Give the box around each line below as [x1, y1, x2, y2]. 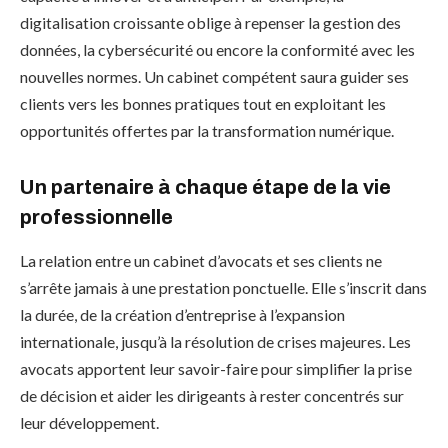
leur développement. [20, 412, 159, 432]
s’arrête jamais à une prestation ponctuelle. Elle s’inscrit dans [20, 277, 427, 297]
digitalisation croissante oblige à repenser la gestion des [20, 12, 401, 32]
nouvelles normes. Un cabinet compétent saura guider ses [20, 66, 409, 86]
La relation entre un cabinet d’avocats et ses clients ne [20, 250, 382, 270]
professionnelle [20, 205, 173, 228]
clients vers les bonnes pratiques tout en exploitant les [20, 93, 386, 113]
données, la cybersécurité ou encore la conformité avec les [20, 39, 415, 59]
